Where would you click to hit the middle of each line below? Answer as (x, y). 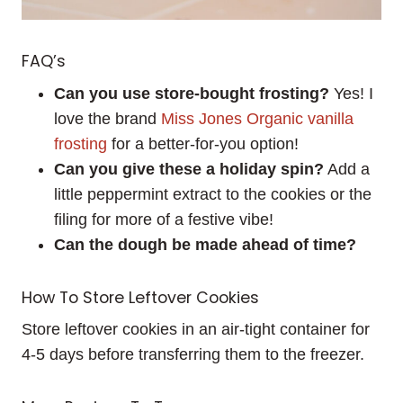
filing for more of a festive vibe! (164, 219)
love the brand (107, 118)
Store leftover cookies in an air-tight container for (196, 330)
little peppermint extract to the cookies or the (213, 194)
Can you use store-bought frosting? (192, 93)
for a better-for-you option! (203, 143)
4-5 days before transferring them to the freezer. (193, 355)
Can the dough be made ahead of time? (205, 244)
